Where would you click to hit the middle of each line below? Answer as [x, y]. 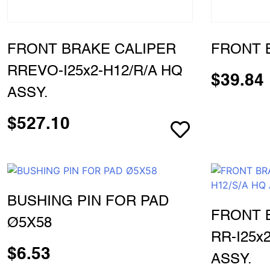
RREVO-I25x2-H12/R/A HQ [95, 72]
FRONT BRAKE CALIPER [92, 50]
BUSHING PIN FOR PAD [88, 202]
